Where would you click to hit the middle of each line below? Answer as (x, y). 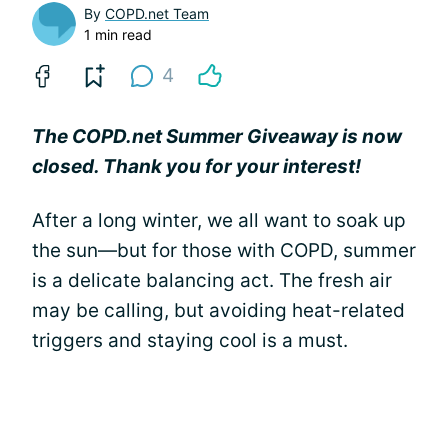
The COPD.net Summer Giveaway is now (217, 136)
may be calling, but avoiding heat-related (218, 310)
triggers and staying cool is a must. (190, 340)
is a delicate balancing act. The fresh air (212, 280)
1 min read (118, 34)
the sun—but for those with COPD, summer (224, 250)
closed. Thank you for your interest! (196, 166)
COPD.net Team (157, 13)
